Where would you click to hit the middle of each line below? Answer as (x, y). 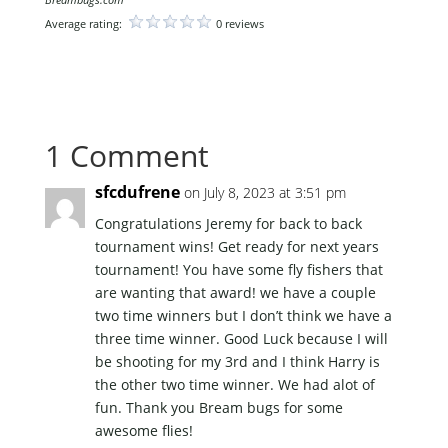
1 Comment (126, 155)
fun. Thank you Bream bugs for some (218, 407)
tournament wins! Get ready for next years (236, 246)
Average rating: (84, 23)
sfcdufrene (137, 191)
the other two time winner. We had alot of (234, 384)
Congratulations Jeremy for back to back (228, 223)
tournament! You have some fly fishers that (238, 269)
